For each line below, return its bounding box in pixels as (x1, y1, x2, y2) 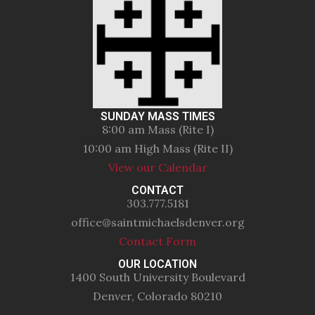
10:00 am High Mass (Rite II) (82, 141, 233, 155)
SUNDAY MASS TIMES (100, 109, 215, 123)
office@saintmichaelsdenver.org (70, 214, 245, 229)
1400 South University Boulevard (70, 269, 245, 284)
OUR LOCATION (118, 257, 197, 271)
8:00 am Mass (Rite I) (101, 122, 214, 136)
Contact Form (119, 233, 196, 248)
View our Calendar (108, 160, 207, 174)
